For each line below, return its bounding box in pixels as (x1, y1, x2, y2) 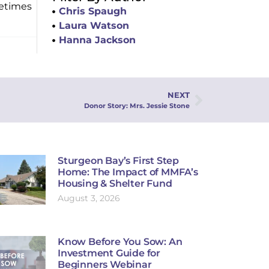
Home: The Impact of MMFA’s (58, 166, 198, 178)
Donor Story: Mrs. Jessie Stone (84, 101, 190, 110)
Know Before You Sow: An (58, 236, 183, 247)
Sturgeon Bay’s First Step (58, 155, 180, 166)
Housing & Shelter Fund (58, 178, 172, 189)
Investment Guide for (58, 247, 161, 259)
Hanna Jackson (59, 34, 136, 46)
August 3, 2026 (58, 193, 120, 204)
